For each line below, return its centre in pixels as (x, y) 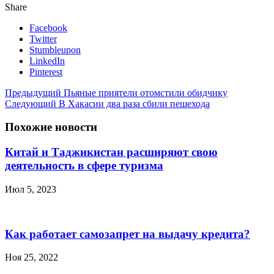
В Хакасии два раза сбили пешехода (133, 103)
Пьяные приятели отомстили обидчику (144, 92)
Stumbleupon (55, 50)
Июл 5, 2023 (31, 189)
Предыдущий (33, 92)
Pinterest (46, 72)
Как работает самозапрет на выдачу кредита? (128, 234)
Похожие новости (51, 127)
